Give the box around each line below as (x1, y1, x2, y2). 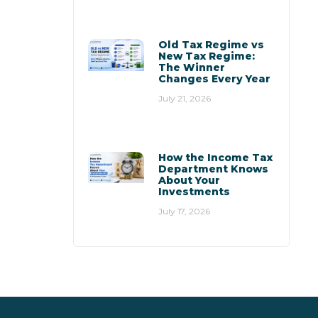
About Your (158, 173, 221, 187)
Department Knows (158, 162, 269, 175)
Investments (158, 185, 231, 198)
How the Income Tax (158, 150, 273, 164)
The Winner (158, 61, 226, 75)
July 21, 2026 (158, 93, 212, 104)
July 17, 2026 (158, 205, 211, 216)
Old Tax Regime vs (158, 38, 265, 52)
